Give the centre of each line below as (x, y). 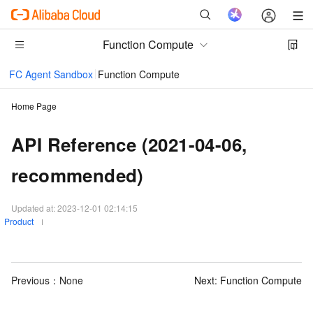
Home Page (34, 106)
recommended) (78, 175)
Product (19, 221)
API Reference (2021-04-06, (129, 144)
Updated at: (34, 208)
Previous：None (47, 280)
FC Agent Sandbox (51, 74)
